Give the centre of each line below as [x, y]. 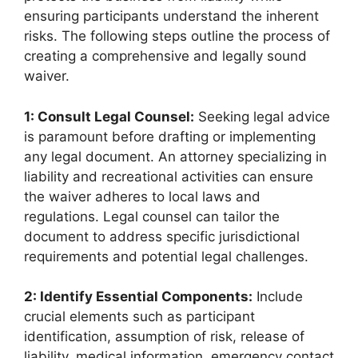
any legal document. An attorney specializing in [175, 156]
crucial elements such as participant [139, 316]
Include [278, 296]
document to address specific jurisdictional [162, 236]
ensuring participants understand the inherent [171, 16]
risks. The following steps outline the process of [177, 36]
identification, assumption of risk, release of [164, 336]
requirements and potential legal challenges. [166, 256]
